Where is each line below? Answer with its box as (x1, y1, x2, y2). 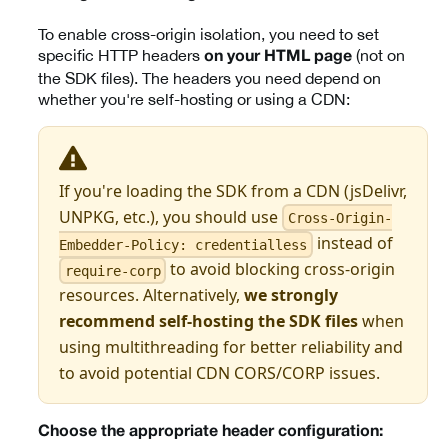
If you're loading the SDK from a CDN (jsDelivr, (59, 179, 407, 202)
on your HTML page (204, 50, 352, 65)
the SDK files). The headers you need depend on (38, 69, 381, 88)
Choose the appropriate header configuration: (38, 425, 383, 440)
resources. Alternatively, (59, 284, 244, 307)
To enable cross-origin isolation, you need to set (38, 25, 379, 44)
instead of (312, 231, 393, 254)
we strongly (244, 284, 338, 307)
